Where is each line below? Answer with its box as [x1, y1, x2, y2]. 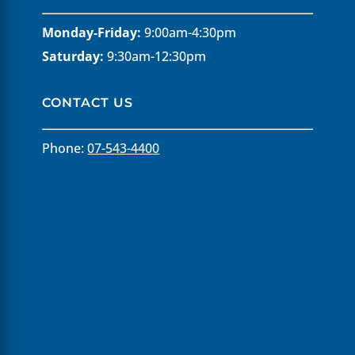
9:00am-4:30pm [141, 23, 237, 41]
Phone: [42, 139, 88, 157]
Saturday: [42, 47, 105, 65]
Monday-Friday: [42, 23, 142, 41]
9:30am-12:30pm [104, 47, 207, 65]
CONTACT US [42, 94, 134, 110]
